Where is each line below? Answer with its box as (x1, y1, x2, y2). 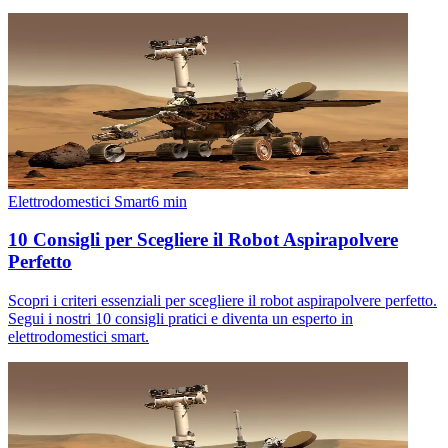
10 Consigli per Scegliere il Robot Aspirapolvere (8, 229, 398, 251)
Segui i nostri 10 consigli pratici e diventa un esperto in (8, 310, 353, 328)
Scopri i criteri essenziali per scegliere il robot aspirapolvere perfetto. (8, 292, 437, 310)
